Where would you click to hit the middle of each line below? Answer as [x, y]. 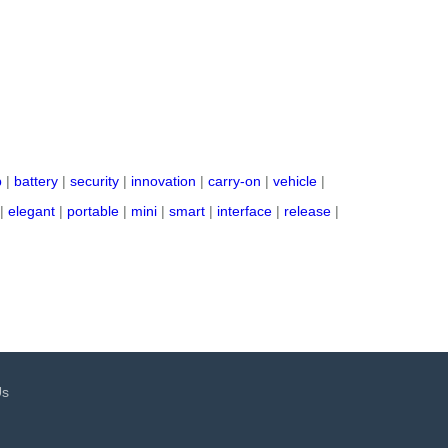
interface [244, 211]
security [94, 181]
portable [93, 211]
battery [36, 181]
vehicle [295, 181]
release [307, 211]
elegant [31, 211]
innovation [163, 181]
